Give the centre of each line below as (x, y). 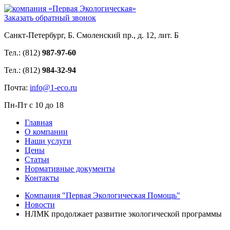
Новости (40, 205)
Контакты (42, 178)
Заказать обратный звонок (50, 18)
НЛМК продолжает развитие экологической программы (123, 214)
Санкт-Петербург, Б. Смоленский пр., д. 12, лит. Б (91, 35)
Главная (39, 122)
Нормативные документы (70, 169)
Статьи (37, 159)
